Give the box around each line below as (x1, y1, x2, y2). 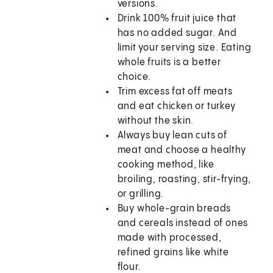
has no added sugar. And (117, 28, 238, 39)
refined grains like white (117, 247, 229, 258)
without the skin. (117, 116, 194, 127)
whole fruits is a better (117, 57, 221, 68)
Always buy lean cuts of (117, 130, 228, 141)
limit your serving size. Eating (117, 43, 252, 54)
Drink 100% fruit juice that (117, 13, 237, 24)
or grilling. (117, 189, 165, 200)
